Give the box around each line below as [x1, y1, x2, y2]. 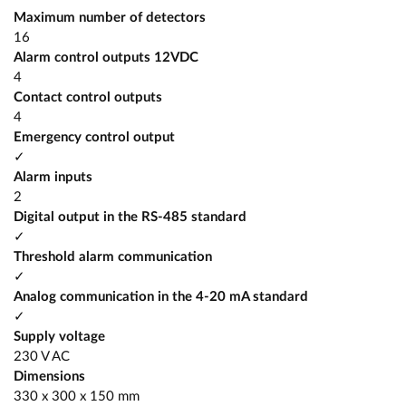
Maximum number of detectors [14, 10, 206, 24]
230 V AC [14, 349, 70, 363]
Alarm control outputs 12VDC [14, 50, 198, 64]
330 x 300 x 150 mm [14, 389, 140, 403]
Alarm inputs [14, 169, 92, 184]
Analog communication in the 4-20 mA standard [14, 289, 308, 304]
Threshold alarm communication [14, 249, 212, 264]
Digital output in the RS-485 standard [14, 209, 246, 224]
